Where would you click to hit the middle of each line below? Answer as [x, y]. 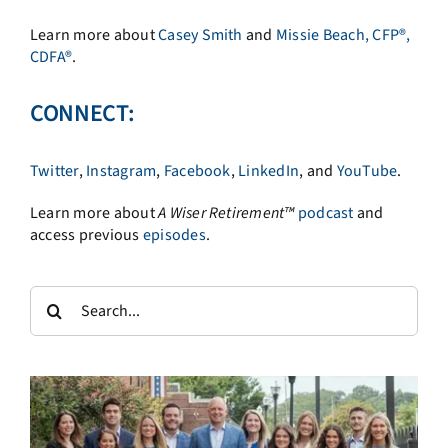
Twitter [54, 170]
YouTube [367, 170]
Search [53, 295]
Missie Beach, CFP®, [343, 34]
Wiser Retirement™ [232, 212]
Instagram [121, 170]
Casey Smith [200, 34]
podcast [325, 212]
